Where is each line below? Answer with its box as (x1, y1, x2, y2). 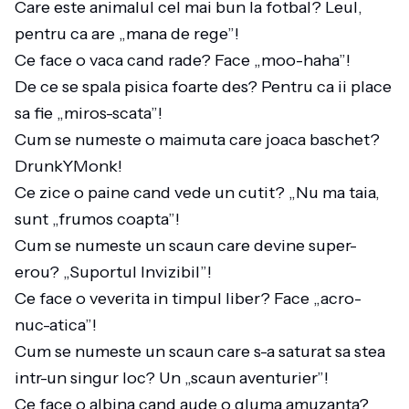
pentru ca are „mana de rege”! (15, 24, 246, 44)
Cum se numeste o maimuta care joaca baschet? (15, 130, 380, 150)
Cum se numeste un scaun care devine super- (15, 236, 357, 256)
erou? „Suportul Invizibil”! (15, 262, 219, 282)
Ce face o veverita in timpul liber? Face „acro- (15, 288, 362, 309)
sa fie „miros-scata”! (15, 103, 170, 123)
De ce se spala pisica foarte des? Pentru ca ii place (15, 77, 392, 97)
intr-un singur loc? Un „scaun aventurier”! (15, 368, 336, 388)
